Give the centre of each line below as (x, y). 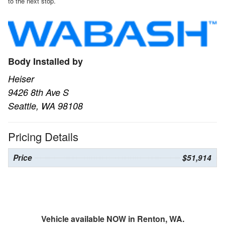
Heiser (21, 79)
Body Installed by (45, 62)
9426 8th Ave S (38, 92)
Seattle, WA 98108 (45, 106)
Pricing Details (43, 137)
